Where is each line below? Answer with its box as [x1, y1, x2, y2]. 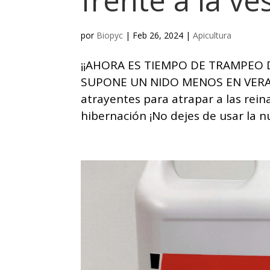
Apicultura [193, 30, 232, 42]
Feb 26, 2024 [133, 30, 184, 42]
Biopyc [96, 30, 124, 42]
